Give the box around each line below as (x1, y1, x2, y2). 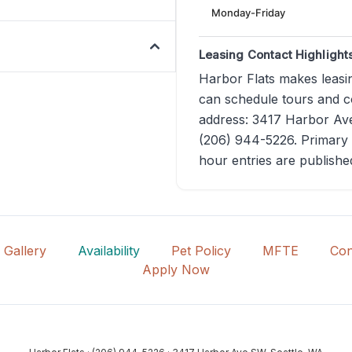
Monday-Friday (211, 5, 285, 19)
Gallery (3, 243, 46, 259)
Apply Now (142, 262, 210, 278)
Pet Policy (170, 243, 231, 259)
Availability (77, 243, 140, 259)
